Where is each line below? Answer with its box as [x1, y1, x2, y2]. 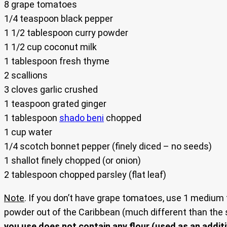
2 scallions [4, 70, 48, 81]
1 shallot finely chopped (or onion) [4, 155, 141, 166]
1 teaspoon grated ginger [4, 98, 106, 109]
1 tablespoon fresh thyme [4, 56, 109, 67]
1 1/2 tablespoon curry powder [4, 27, 128, 39]
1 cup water [4, 127, 52, 138]
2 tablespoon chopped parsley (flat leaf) [4, 169, 166, 180]
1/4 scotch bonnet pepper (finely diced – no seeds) [4, 141, 212, 152]
